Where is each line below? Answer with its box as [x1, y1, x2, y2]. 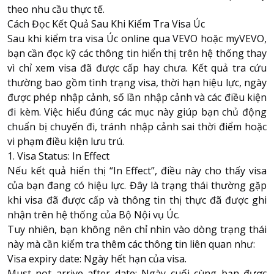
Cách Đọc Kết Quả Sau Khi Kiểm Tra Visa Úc [7, 17, 205, 31]
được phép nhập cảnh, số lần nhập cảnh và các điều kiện [7, 90, 267, 104]
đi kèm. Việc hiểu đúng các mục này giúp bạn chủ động [7, 105, 267, 119]
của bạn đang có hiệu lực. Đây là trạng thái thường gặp [7, 178, 267, 192]
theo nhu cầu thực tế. [7, 2, 105, 16]
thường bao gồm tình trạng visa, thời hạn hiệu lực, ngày [7, 75, 267, 89]
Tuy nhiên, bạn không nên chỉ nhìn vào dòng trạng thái [7, 222, 267, 236]
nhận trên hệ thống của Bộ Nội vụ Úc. [7, 207, 180, 221]
